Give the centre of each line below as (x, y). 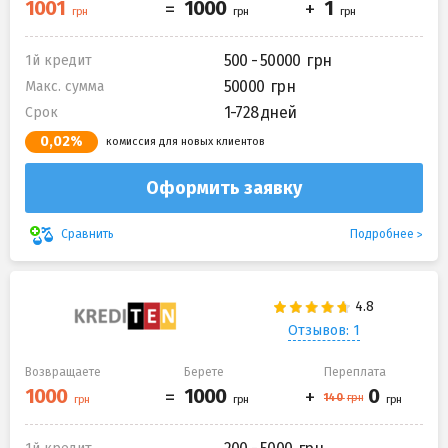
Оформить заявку (224, 187)
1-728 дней (260, 112)
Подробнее (382, 233)
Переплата (355, 371)
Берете (204, 371)
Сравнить (87, 234)
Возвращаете (63, 371)
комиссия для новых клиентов (185, 141)
